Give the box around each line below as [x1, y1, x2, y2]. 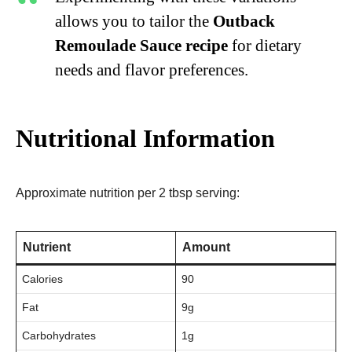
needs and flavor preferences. [55, 60, 248, 79]
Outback [213, 11, 275, 31]
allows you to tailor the [55, 11, 213, 31]
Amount [182, 240, 230, 254]
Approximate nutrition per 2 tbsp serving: [16, 185, 240, 200]
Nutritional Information [16, 123, 275, 152]
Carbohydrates [22, 328, 96, 342]
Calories [22, 272, 63, 285]
